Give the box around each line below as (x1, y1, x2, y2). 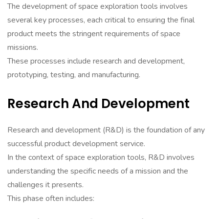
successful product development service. (7, 138, 145, 149)
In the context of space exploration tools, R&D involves (7, 152, 195, 163)
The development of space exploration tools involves (7, 1, 188, 12)
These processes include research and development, (7, 56, 185, 66)
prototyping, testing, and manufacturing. (7, 69, 140, 80)
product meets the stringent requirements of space (7, 28, 180, 39)
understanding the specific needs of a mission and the (7, 166, 188, 176)
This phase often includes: (7, 193, 94, 204)
